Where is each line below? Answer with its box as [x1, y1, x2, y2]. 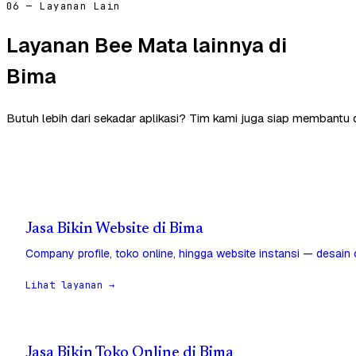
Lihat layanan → [25, 278, 115, 292]
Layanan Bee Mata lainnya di [6, 32, 287, 60]
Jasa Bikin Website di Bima [25, 221, 203, 237]
